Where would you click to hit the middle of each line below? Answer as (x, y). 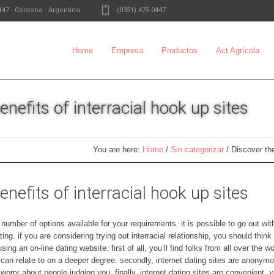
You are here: (118, 150)
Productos (180, 50)
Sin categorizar (197, 150)
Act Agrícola (238, 50)
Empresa (127, 50)
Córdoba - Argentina (47, 10)
